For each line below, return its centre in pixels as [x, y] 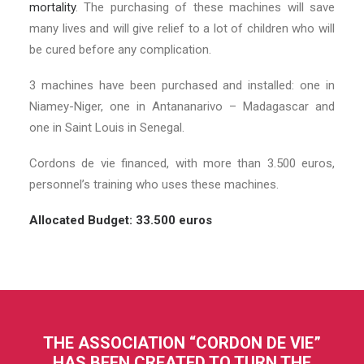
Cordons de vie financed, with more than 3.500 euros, [182, 163]
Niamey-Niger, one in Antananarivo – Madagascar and [182, 106]
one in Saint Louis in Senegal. [107, 128]
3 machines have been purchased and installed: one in [182, 85]
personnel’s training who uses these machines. [154, 184]
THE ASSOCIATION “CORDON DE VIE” [182, 343]
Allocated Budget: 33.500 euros [121, 220]
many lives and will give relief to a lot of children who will [182, 28]
